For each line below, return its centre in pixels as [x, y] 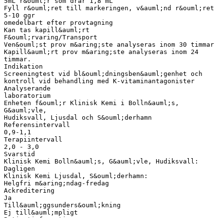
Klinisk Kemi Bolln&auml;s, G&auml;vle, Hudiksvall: [101, 161]
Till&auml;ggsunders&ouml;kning [62, 205]
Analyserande [27, 88]
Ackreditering [29, 190]
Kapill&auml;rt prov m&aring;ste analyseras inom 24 [101, 52]
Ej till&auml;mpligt [41, 212]
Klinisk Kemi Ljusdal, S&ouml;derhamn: [76, 176]
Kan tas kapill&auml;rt [47, 30]
